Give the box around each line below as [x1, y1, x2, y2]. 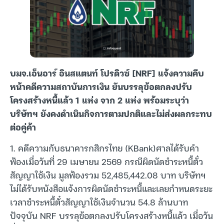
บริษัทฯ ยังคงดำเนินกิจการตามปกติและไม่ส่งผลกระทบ [10, 106, 212, 121]
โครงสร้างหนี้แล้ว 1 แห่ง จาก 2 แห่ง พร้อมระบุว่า [10, 92, 189, 107]
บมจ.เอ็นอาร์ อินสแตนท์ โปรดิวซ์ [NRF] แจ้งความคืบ [10, 65, 204, 80]
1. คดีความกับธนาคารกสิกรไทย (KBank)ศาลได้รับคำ [10, 140, 199, 155]
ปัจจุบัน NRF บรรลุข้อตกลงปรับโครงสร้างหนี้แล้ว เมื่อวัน [10, 207, 213, 222]
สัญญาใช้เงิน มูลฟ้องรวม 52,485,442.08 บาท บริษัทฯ [10, 167, 205, 182]
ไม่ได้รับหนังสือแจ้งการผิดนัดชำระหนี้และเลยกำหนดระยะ [10, 180, 212, 195]
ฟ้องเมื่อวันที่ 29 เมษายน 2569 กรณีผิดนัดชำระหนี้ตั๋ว [10, 153, 203, 168]
